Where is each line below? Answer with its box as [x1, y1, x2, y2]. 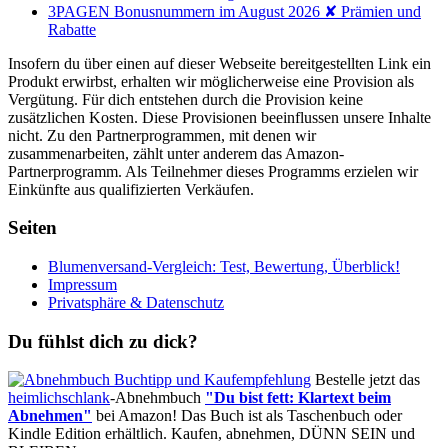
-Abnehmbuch [110, 389, 205, 407]
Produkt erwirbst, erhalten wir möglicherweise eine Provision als [8, 72, 414, 90]
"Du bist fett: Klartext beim [205, 389, 391, 407]
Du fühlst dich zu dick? [8, 330, 198, 352]
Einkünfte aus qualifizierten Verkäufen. [8, 180, 254, 198]
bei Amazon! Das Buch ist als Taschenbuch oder [92, 407, 402, 425]
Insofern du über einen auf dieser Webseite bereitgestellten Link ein [8, 54, 431, 72]
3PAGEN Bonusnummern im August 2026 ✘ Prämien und [48, 2, 421, 20]
